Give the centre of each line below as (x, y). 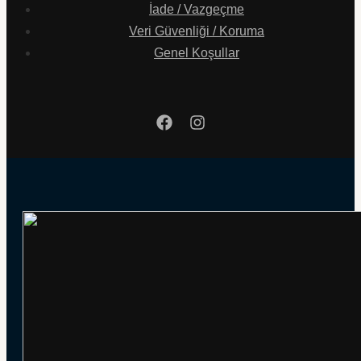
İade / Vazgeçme (197, 9)
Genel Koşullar (197, 52)
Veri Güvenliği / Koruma (197, 31)
